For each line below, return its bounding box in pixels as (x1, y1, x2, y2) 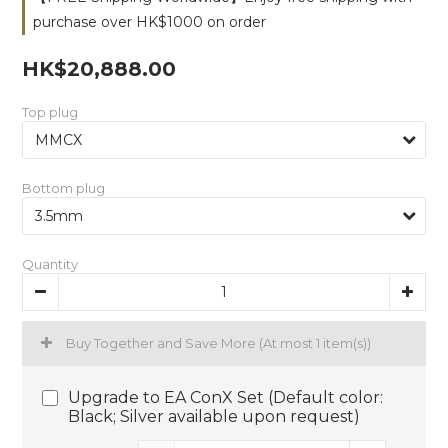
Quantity (22, 256, 78, 272)
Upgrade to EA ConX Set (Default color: (68, 388, 383, 407)
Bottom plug (22, 180, 105, 196)
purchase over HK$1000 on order (33, 13, 266, 31)
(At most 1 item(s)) (259, 335, 371, 351)
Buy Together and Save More (66, 335, 259, 351)
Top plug (22, 104, 78, 120)
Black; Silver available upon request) (68, 407, 360, 426)
